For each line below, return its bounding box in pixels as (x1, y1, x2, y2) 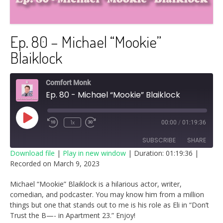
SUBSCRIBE (142, 135, 176, 144)
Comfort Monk (46, 78, 91, 87)
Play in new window (63, 148, 126, 158)
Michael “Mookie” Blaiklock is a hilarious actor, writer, (10, 179, 182, 189)
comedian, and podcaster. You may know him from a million (10, 189, 204, 199)
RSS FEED (17, 170, 47, 180)
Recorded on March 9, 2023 (10, 158, 100, 168)
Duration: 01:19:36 (134, 148, 193, 158)
